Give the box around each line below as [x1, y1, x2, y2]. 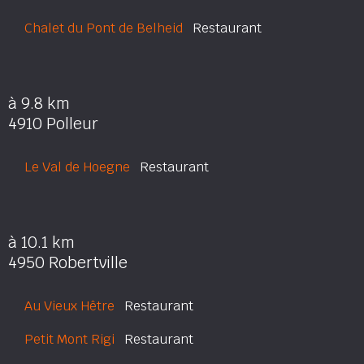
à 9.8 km [8, 93, 70, 114]
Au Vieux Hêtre [24, 297, 115, 314]
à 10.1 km [8, 232, 75, 253]
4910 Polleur [8, 114, 98, 134]
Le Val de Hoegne [24, 158, 130, 175]
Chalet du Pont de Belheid [24, 19, 183, 37]
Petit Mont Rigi [24, 331, 115, 348]
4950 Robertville [8, 253, 128, 273]
